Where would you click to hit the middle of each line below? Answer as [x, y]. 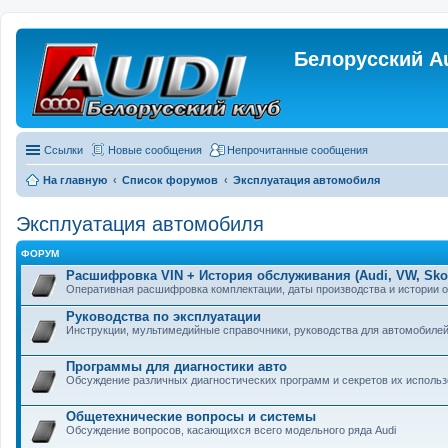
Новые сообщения [155, 150]
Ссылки [63, 150]
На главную [75, 180]
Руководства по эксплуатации [163, 316]
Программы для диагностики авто [176, 366]
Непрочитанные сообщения [297, 150]
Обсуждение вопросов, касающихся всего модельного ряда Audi [231, 430]
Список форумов [170, 180]
